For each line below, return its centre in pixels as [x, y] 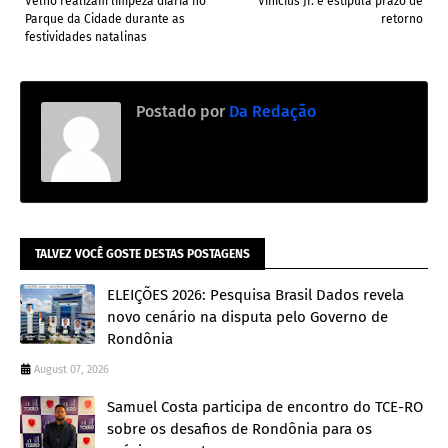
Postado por [180, 112]
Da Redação [270, 112]
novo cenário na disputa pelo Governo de [247, 317]
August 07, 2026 [71, 370]
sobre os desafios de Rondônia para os [239, 429]
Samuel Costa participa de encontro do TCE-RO [265, 407]
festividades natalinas [86, 37]
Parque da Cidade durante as [105, 19]
